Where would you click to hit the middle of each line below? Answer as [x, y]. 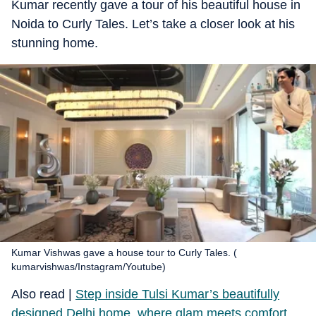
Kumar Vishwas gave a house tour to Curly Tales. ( [124, 253]
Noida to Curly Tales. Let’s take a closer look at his [153, 24]
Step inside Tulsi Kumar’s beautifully [177, 294]
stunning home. [55, 43]
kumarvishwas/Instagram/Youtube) [89, 267]
